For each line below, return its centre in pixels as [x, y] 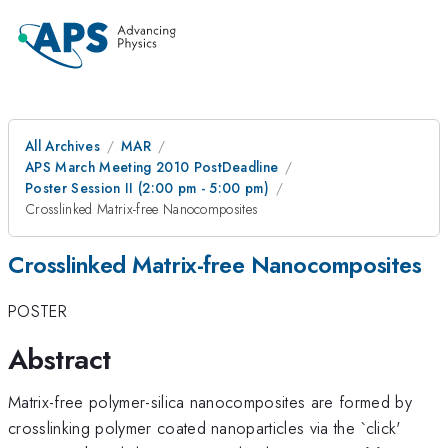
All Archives [62, 146]
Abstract [59, 359]
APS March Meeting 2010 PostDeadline [152, 167]
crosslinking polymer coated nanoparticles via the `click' [204, 427]
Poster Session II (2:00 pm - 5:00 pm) [147, 188]
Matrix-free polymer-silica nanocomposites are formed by [210, 401]
